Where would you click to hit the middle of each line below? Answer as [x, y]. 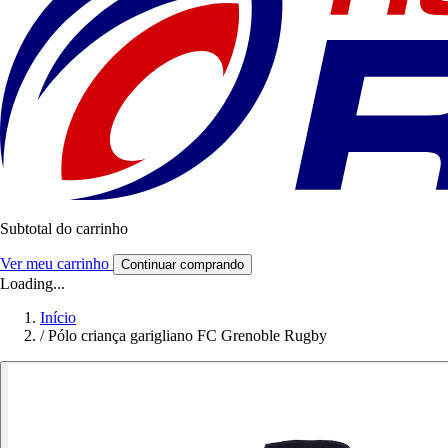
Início [58, 318]
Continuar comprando [182, 265]
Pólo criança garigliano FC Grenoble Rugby [187, 336]
